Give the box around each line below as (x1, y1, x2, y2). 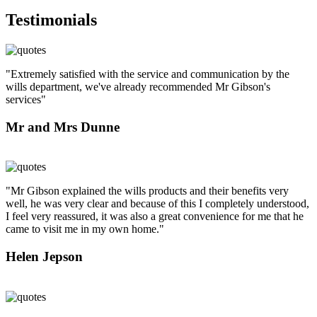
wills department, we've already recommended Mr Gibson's (6, 80, 270, 93)
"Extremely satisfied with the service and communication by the (6, 67, 289, 80)
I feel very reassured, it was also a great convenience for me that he (6, 210, 304, 223)
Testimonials (6, 11, 97, 30)
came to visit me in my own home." (6, 223, 164, 236)
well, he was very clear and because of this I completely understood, (6, 197, 309, 210)
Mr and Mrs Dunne (6, 119, 120, 134)
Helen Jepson (6, 249, 83, 265)
